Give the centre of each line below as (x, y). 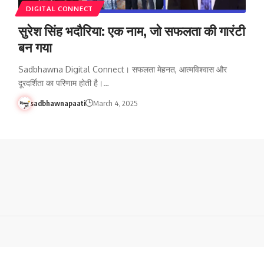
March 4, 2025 (115, 103)
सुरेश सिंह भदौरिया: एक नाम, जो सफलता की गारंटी (131, 30)
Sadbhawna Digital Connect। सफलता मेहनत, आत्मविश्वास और (122, 69)
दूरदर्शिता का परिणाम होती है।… (63, 82)
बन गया (35, 47)
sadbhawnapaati (58, 103)
